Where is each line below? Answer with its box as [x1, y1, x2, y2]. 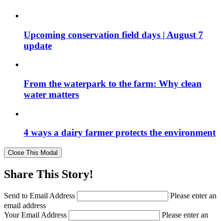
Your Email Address [4, 210, 67, 219]
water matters [24, 89, 79, 100]
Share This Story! [4, 168, 93, 181]
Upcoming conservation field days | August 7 [24, 29, 203, 40]
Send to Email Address [4, 191, 75, 200]
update [24, 40, 52, 51]
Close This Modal [8, 149, 58, 157]
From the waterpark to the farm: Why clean [24, 78, 202, 89]
